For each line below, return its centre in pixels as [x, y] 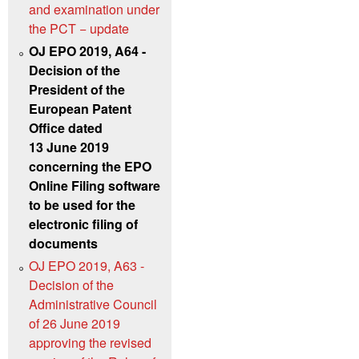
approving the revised [90, 342]
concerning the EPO [90, 166]
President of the [77, 89]
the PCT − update [79, 28]
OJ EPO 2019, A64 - [87, 50]
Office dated [66, 127]
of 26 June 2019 [75, 323]
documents [63, 243]
